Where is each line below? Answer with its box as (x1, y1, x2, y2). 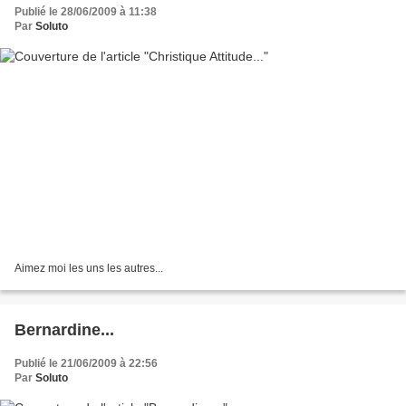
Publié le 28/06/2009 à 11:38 (14, 5, 157, 18)
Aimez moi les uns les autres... (14, 262, 163, 275)
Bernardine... (14, 321, 114, 340)
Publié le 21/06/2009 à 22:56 (14, 357, 158, 371)
